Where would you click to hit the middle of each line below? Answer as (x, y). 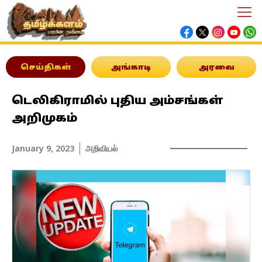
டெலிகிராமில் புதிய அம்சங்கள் (118, 101)
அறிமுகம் (44, 119)
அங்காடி (131, 68)
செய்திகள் (46, 68)
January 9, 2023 (43, 148)
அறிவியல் (101, 148)
